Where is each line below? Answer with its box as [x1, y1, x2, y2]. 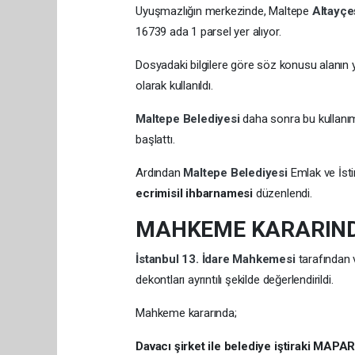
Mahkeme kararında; [136, 305, 237, 320]
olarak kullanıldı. [136, 78, 213, 93]
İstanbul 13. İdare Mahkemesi [136, 251, 299, 266]
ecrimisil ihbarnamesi [136, 185, 254, 200]
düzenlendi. [253, 185, 312, 200]
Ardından [136, 165, 184, 180]
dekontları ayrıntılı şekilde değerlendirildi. [136, 272, 334, 287]
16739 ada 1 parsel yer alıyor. [136, 24, 281, 39]
